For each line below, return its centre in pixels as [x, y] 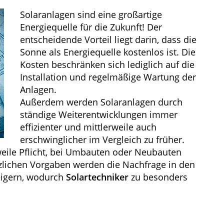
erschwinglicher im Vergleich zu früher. [102, 139]
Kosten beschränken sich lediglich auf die [107, 64]
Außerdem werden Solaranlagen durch [101, 102]
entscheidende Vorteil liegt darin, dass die [108, 39]
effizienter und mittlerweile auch [88, 127]
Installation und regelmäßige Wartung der [108, 77]
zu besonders [158, 177]
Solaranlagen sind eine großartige [91, 14]
